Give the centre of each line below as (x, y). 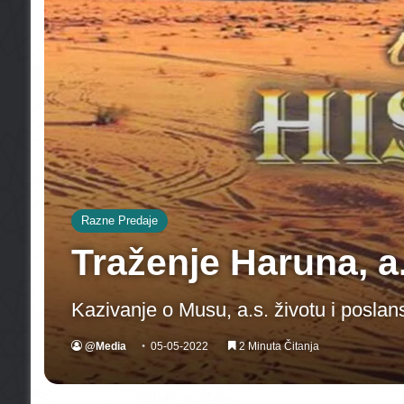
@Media (105, 346)
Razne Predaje (119, 220)
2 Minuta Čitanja (277, 346)
